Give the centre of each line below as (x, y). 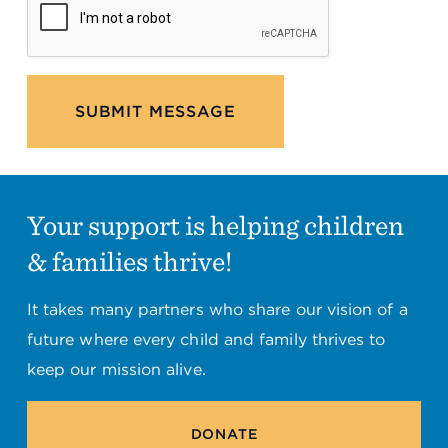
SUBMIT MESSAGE (155, 111)
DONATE (224, 433)
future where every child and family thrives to (206, 340)
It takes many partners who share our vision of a (217, 310)
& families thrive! (129, 261)
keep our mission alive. (116, 370)
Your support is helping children (215, 225)
